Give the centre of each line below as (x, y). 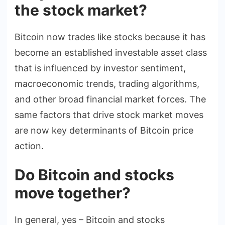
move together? (73, 193)
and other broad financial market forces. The (110, 99)
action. (29, 146)
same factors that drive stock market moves (109, 115)
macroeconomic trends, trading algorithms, (107, 83)
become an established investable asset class (111, 52)
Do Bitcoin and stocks (94, 175)
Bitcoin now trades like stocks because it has (110, 37)
